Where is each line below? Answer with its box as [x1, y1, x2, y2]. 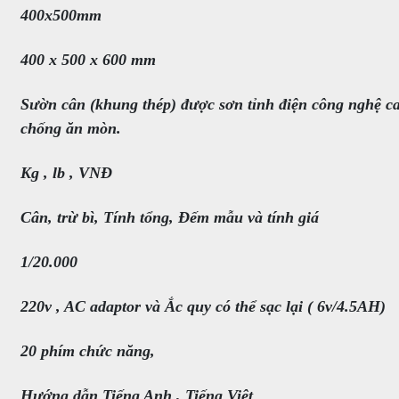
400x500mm [20, 6, 102, 25]
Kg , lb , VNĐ [20, 164, 112, 183]
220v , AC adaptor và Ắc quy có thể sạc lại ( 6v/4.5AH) [20, 297, 386, 316]
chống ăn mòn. [20, 119, 121, 138]
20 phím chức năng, [20, 342, 155, 361]
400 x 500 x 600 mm [20, 51, 156, 69]
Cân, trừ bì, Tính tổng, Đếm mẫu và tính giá [20, 208, 319, 227]
